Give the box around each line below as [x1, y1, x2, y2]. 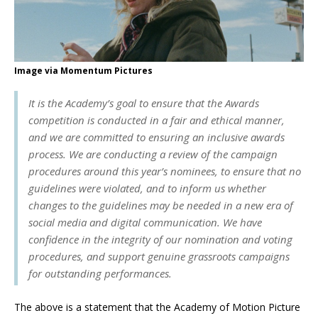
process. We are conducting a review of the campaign [28, 146, 278, 161]
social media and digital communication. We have [28, 214, 262, 229]
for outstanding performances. [28, 265, 172, 280]
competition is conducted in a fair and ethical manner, [28, 112, 285, 127]
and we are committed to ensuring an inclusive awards [28, 129, 285, 144]
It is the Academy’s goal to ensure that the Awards [28, 95, 259, 110]
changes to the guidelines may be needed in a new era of [28, 197, 293, 212]
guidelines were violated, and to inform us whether [28, 180, 266, 195]
